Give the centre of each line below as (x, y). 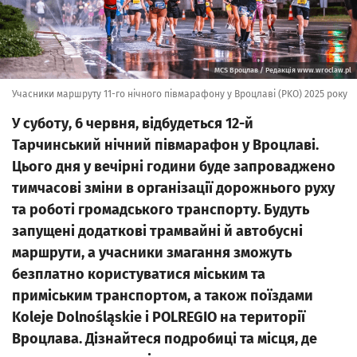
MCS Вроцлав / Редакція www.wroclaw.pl (283, 70)
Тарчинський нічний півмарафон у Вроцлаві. (165, 145)
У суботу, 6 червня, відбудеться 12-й (133, 124)
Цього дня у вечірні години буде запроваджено (174, 167)
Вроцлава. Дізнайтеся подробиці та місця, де (165, 339)
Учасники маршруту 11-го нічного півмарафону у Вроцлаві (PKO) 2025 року (180, 94)
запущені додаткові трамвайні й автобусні (157, 231)
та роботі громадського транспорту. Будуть (161, 210)
